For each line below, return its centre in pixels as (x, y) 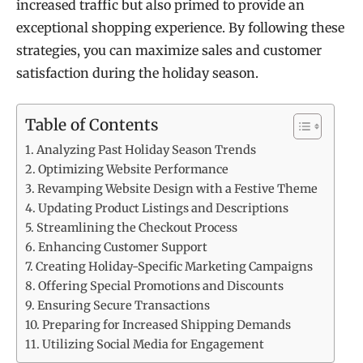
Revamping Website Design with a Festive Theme (177, 189)
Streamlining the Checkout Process (137, 228)
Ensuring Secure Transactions (123, 306)
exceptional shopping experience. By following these (180, 27)
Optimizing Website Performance (133, 170)
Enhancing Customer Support (122, 248)
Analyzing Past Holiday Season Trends (146, 150)
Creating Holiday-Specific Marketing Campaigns (174, 267)
